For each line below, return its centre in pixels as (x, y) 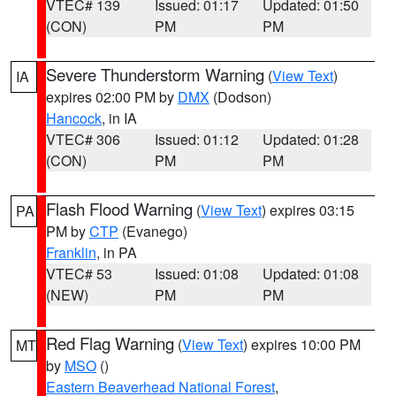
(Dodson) (240, 97)
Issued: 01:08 (196, 274)
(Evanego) (153, 231)
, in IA (119, 118)
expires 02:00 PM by (112, 97)
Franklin (71, 252)
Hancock (74, 118)
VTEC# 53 (79, 274)
